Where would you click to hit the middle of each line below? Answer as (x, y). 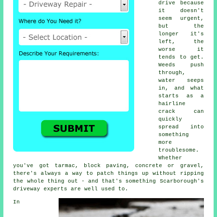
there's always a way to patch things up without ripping (108, 173)
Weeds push (181, 65)
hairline (172, 103)
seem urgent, (181, 18)
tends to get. (181, 57)
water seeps (181, 80)
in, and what (181, 88)
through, (172, 72)
